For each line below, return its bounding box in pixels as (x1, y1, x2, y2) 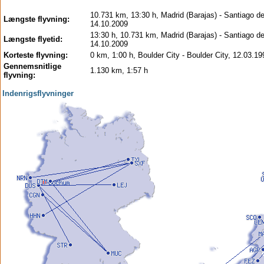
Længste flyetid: (4, 35, 62, 44)
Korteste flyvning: (4, 51, 70, 60)
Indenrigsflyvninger (2, 89, 74, 98)
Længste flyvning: (4, 15, 70, 24)
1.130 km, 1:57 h (90, 66, 148, 75)
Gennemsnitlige (4, 62, 61, 71)
